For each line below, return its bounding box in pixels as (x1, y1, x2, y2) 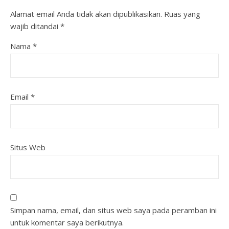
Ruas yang (164, 9, 200, 19)
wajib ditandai (10, 21, 60, 31)
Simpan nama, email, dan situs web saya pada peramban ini (10, 205, 217, 215)
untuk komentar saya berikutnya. (10, 217, 124, 227)
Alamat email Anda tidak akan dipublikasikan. (10, 9, 162, 19)
